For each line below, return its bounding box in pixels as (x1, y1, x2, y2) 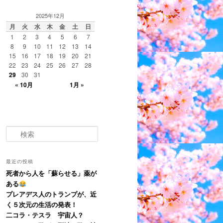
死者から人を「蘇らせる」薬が (6, 168, 97, 178)
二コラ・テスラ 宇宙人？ (6, 210, 84, 220)
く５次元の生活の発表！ (6, 200, 77, 210)
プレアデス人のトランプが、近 (6, 189, 97, 199)
